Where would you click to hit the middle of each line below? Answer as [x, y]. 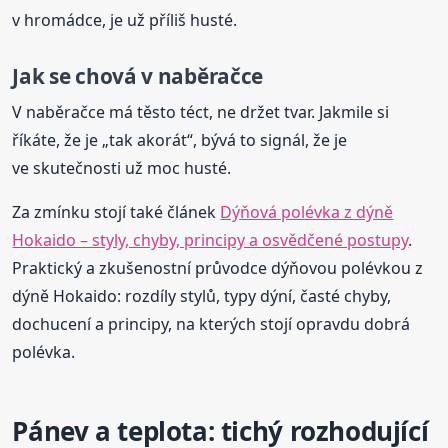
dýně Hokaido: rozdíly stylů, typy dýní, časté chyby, [202, 295]
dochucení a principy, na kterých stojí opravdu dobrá [211, 323]
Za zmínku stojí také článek [116, 211]
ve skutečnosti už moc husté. [122, 167]
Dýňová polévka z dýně [307, 211]
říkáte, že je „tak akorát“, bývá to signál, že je [180, 139]
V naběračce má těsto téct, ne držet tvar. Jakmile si [201, 111]
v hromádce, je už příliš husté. [125, 19]
